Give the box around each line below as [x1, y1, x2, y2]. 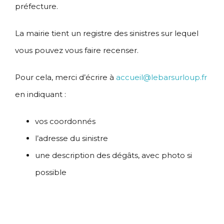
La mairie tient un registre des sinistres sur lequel [15, 28, 198, 38]
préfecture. [15, 1, 58, 11]
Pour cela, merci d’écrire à [15, 72, 116, 82]
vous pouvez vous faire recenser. [15, 45, 138, 55]
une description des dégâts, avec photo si [35, 150, 192, 160]
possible [35, 167, 66, 177]
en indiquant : [15, 89, 66, 99]
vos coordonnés [35, 116, 95, 126]
